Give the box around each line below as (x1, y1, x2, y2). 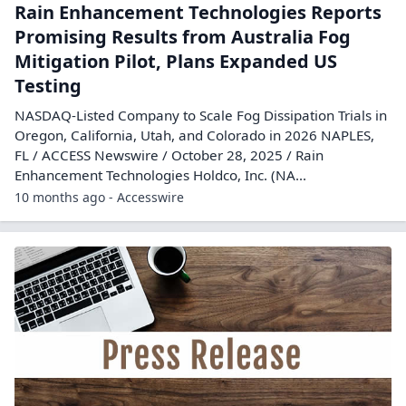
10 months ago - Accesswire (14, 188, 184, 206)
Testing (14, 73, 82, 98)
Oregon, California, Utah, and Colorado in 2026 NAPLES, (14, 126, 374, 144)
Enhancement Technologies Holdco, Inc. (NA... (14, 166, 306, 184)
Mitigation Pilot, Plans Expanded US (14, 49, 337, 73)
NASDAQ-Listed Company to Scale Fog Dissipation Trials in (14, 106, 387, 124)
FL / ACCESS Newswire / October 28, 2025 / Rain (14, 146, 324, 164)
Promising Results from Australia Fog (14, 24, 351, 49)
